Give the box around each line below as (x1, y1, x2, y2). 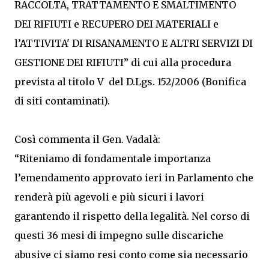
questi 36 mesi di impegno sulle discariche (14, 229, 223, 241)
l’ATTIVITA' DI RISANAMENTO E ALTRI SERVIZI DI (14, 37, 253, 49)
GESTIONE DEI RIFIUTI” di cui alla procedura (14, 56, 231, 68)
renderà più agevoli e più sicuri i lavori (14, 191, 204, 203)
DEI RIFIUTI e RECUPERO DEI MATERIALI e (14, 18, 219, 30)
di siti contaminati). (14, 95, 110, 107)
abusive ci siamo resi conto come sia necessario (14, 249, 248, 261)
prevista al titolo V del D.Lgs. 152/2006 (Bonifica (14, 76, 246, 88)
